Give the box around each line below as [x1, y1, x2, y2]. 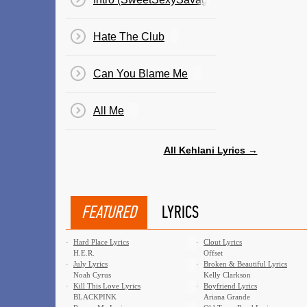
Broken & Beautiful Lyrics [204, 260, 287, 268]
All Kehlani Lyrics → [163, 144, 258, 156]
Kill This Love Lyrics [73, 282, 140, 290]
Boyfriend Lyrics [204, 282, 257, 290]
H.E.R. [73, 249, 95, 257]
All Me [93, 105, 124, 116]
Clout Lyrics [204, 238, 242, 246]
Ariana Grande [204, 293, 250, 301]
